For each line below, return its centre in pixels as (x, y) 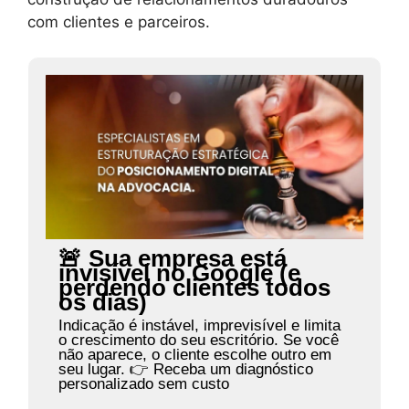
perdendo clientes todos (194, 288)
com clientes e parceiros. (119, 21)
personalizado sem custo (143, 384)
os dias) (102, 303)
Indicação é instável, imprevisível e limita (199, 326)
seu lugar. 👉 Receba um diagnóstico (185, 370)
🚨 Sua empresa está (172, 259)
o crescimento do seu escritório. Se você (198, 341)
